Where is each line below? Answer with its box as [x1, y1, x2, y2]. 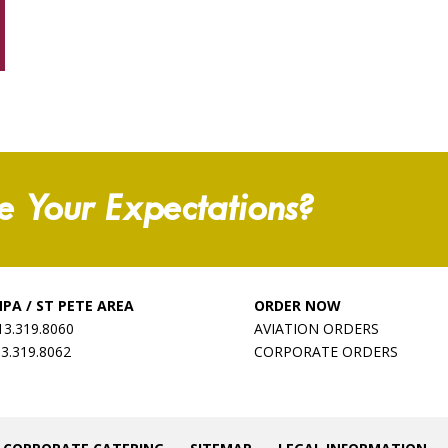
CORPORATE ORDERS [253, 341, 398, 361]
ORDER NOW [253, 295, 341, 315]
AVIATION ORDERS [253, 318, 379, 338]
